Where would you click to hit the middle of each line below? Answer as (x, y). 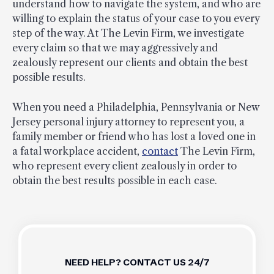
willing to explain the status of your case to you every (136, 19)
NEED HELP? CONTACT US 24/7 (137, 262)
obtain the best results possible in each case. (115, 181)
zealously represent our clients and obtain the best (130, 63)
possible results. (49, 77)
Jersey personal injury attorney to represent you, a (128, 122)
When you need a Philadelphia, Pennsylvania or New (136, 107)
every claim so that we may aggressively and (115, 48)
